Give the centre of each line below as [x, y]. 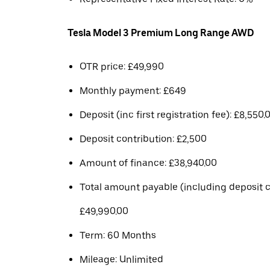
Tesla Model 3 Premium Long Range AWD [161, 33]
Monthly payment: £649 [133, 91]
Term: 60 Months [118, 235]
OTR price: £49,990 [122, 67]
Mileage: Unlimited [121, 259]
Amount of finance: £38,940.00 [148, 163]
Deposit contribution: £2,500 [143, 139]
